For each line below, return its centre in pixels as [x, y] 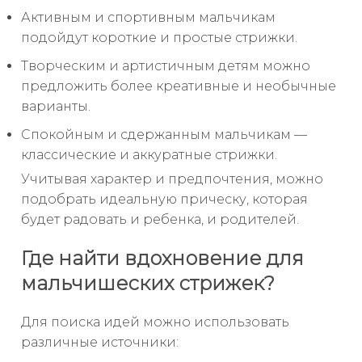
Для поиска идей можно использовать [155, 322]
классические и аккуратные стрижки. [149, 154]
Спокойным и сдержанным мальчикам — [164, 134]
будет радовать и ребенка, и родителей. [160, 219]
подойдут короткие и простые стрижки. [159, 37]
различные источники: [100, 342]
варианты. [56, 106]
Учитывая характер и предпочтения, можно [172, 179]
